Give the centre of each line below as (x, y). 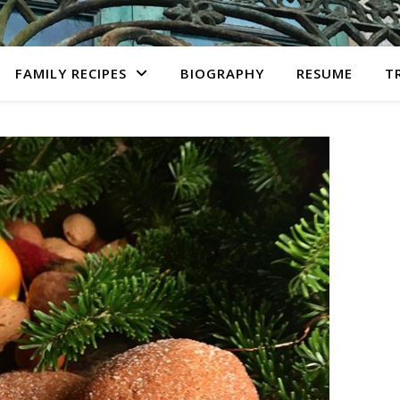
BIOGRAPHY (222, 73)
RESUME (325, 73)
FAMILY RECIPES (71, 73)
